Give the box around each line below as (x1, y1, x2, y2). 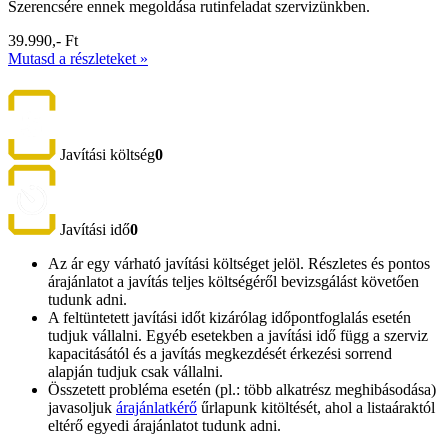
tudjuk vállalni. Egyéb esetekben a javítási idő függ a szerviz (48, 327, 428, 345)
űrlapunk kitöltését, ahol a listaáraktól (197, 399, 435, 417)
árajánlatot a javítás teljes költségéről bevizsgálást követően (48, 273, 419, 291)
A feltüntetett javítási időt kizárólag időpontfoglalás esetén (48, 309, 411, 327)
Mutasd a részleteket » (8, 49, 148, 67)
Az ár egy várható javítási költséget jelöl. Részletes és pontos (48, 255, 430, 273)
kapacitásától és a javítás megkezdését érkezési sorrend (48, 345, 392, 363)
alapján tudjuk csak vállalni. (48, 363, 223, 381)
